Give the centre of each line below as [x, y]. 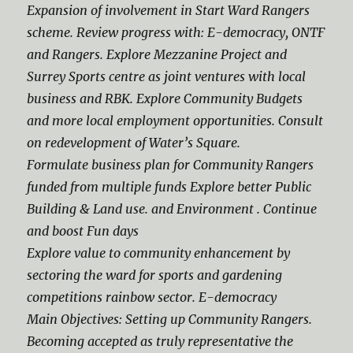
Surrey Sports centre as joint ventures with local [167, 76]
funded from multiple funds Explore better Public [169, 187]
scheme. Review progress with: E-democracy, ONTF [176, 32]
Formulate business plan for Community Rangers [171, 165]
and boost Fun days [83, 231]
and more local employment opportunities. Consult [175, 121]
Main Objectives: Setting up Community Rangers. [170, 319]
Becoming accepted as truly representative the [160, 341]
